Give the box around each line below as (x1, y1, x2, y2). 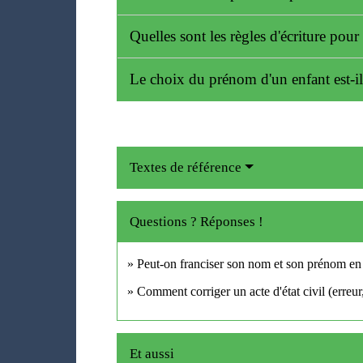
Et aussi (130, 345, 175, 361)
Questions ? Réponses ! (130, 213, 264, 229)
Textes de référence (130, 159, 242, 175)
